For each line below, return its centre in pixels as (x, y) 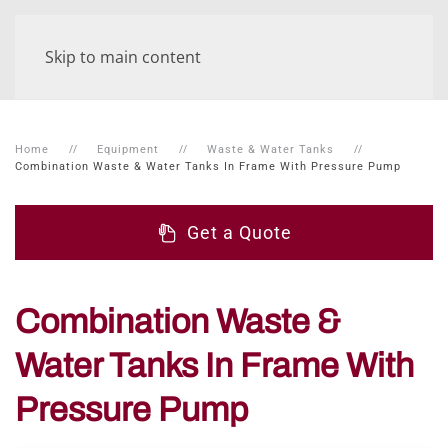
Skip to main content (123, 57)
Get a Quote (239, 232)
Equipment (128, 149)
